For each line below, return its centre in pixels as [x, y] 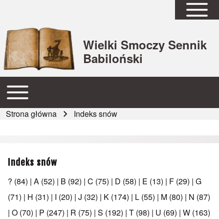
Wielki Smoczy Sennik [145, 44]
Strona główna [31, 114]
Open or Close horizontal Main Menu [66, 88]
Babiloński [113, 58]
